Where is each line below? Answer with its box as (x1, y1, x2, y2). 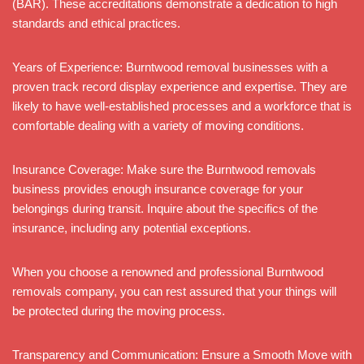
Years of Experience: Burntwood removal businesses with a (12, 59, 327, 74)
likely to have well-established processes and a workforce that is (12, 98, 352, 113)
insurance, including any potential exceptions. (12, 220, 251, 235)
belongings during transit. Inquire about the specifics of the (12, 201, 318, 215)
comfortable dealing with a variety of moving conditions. (12, 118, 304, 132)
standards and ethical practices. (12, 15, 180, 30)
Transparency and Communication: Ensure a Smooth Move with (12, 347, 352, 362)
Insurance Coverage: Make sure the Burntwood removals (12, 162, 316, 176)
